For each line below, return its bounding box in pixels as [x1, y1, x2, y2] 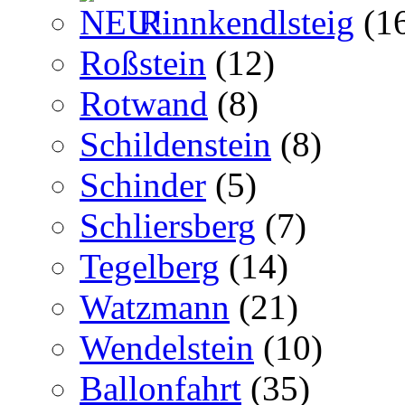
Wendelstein [80, 328, 254, 367]
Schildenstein [80, 125, 271, 164]
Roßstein [80, 43, 206, 82]
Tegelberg [80, 247, 220, 286]
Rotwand [80, 84, 208, 123]
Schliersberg [80, 206, 256, 245]
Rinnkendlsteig [129, 3, 354, 42]
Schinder [80, 165, 206, 204]
